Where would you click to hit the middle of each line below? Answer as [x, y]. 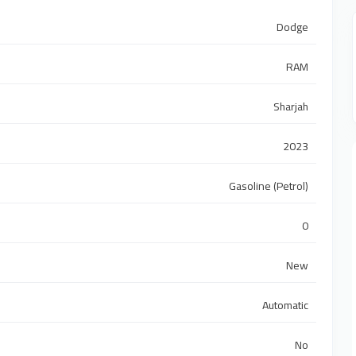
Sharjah [291, 107]
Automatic [286, 306]
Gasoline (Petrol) [269, 186]
